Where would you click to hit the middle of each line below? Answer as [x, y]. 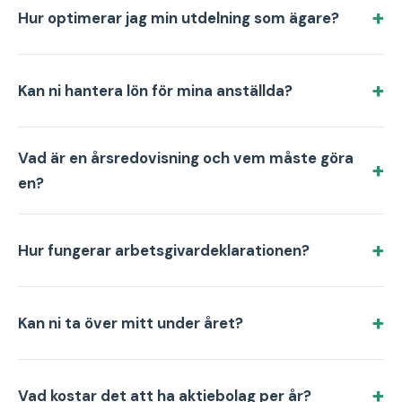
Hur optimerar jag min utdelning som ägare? [179, 18]
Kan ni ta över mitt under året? [131, 323]
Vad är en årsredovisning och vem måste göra [186, 158]
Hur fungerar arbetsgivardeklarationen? [164, 250]
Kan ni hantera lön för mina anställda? [155, 91]
